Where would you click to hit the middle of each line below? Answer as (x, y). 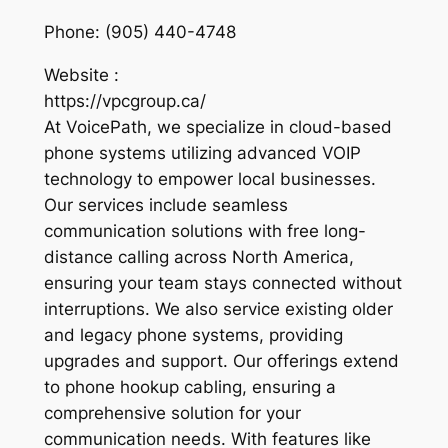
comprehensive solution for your (172, 413)
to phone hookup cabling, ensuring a (189, 387)
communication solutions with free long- (204, 231)
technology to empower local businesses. (209, 179)
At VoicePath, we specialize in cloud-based (217, 127)
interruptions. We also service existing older (218, 309)
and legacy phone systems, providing (193, 335)
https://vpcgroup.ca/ (124, 101)
